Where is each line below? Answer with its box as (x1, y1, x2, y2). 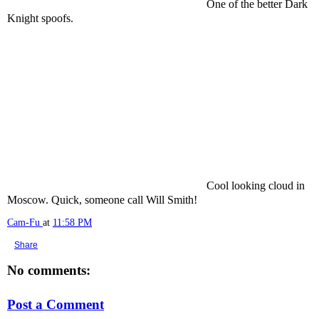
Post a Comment (7, 296, 104, 312)
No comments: (7, 263, 90, 278)
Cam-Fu (7, 216, 40, 228)
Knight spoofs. (7, 12, 73, 24)
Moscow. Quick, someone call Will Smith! (7, 194, 197, 206)
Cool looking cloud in (206, 179, 305, 192)
